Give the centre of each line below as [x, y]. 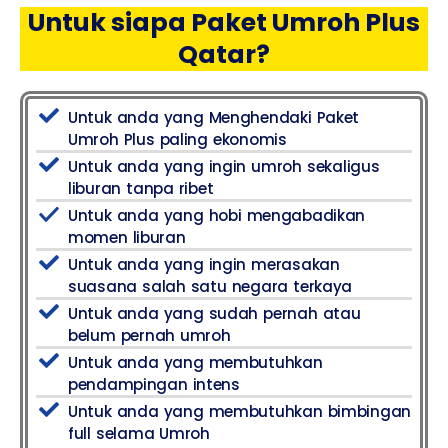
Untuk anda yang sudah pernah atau [214, 313]
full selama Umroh [139, 433]
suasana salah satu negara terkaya [210, 286]
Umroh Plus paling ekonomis [177, 139]
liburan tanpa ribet [141, 188]
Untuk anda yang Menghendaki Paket [214, 117]
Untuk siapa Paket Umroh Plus [224, 22]
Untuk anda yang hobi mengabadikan [217, 215]
